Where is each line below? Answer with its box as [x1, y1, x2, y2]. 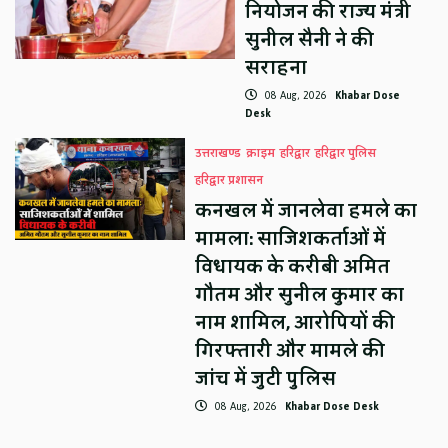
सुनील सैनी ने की [245, 22, 375, 57]
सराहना [245, 50, 308, 85]
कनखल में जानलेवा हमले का [195, 193, 418, 228]
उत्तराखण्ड [195, 142, 242, 164]
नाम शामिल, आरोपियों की [195, 305, 396, 340]
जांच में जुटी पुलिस [195, 361, 337, 396]
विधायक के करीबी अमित [195, 249, 391, 284]
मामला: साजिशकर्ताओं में [195, 221, 387, 256]
